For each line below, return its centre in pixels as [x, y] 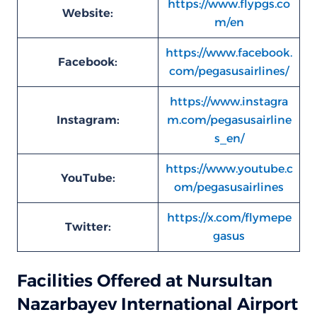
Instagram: [88, 120]
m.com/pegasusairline [229, 120]
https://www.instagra [229, 102]
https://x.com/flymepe [229, 218]
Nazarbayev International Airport [157, 304]
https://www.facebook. [229, 53]
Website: [88, 13]
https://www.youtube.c [229, 169]
